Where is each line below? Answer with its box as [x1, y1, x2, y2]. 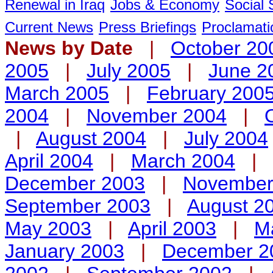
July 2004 [184, 127, 268, 149]
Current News [5, 19, 93, 35]
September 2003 [5, 195, 151, 217]
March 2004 [131, 150, 235, 172]
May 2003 [5, 218, 91, 239]
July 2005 [87, 60, 171, 82]
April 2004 [5, 150, 93, 172]
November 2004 [87, 105, 227, 127]
